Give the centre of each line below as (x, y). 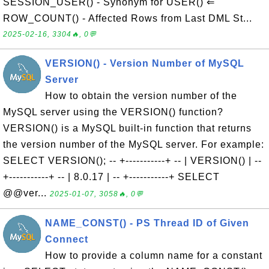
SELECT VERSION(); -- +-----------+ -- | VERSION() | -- (132, 161)
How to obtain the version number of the (141, 96)
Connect (67, 239)
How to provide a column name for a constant (154, 255)
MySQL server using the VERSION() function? (113, 112)
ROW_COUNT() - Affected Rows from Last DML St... (128, 18)
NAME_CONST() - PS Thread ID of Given (147, 223)
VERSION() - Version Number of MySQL (145, 63)
